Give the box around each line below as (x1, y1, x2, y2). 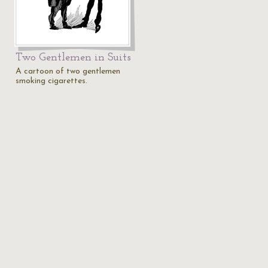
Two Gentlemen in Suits (16, 52, 131, 63)
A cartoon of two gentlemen (16, 67, 120, 76)
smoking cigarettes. (16, 77, 87, 86)
